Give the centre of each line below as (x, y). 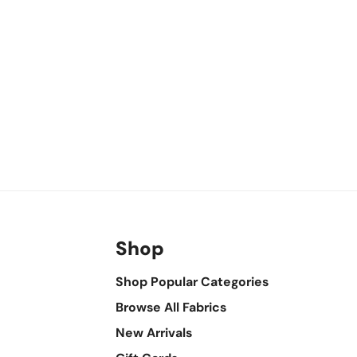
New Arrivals (153, 332)
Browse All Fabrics (171, 307)
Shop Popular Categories (192, 281)
